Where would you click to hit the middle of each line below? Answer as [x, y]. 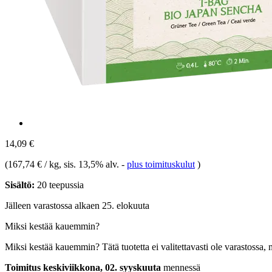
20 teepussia [59, 185]
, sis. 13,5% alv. [90, 164]
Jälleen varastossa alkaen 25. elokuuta [77, 205]
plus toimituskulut [161, 164]
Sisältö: [20, 185]
